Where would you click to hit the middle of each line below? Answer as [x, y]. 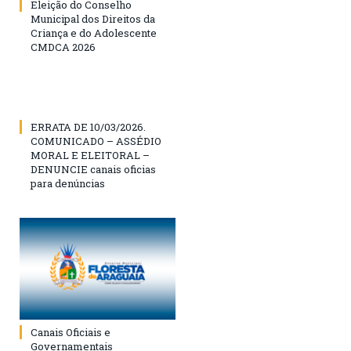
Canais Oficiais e [71, 333]
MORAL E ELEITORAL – [90, 156]
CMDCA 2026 [63, 47]
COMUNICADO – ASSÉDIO [96, 141]
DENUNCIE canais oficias [93, 170]
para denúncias [68, 184]
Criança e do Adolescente [94, 33]
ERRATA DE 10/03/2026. [88, 127]
